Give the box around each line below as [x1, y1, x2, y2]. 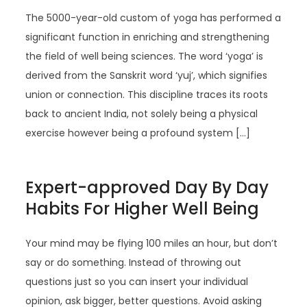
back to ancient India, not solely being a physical [25, 107, 258, 121]
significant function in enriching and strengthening [25, 30, 270, 44]
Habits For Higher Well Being [25, 197, 260, 220]
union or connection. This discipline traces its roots [25, 88, 269, 101]
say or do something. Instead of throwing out [25, 256, 242, 269]
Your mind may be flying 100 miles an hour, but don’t [25, 236, 278, 250]
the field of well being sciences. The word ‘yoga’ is [25, 49, 264, 63]
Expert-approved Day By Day [25, 176, 269, 199]
